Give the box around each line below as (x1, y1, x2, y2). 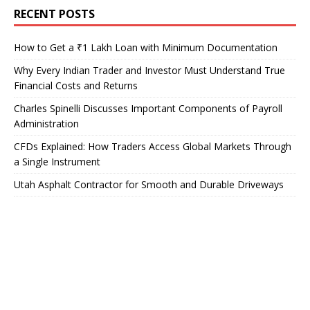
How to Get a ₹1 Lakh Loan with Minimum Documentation (14, 41, 277, 55)
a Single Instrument (14, 155, 100, 169)
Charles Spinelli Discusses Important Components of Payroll (14, 102, 282, 116)
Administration (14, 117, 79, 131)
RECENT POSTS (14, 6, 95, 22)
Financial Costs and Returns (14, 79, 138, 93)
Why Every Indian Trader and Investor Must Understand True (14, 64, 285, 77)
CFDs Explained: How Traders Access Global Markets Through (14, 140, 291, 154)
